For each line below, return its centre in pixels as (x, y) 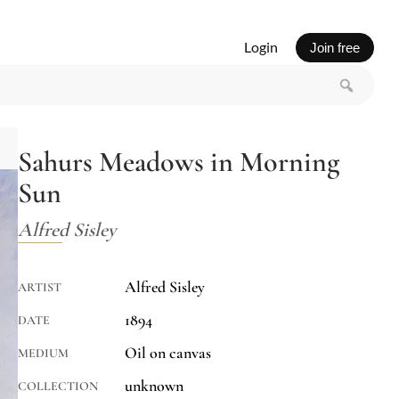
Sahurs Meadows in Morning (179, 162)
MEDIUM (43, 354)
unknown (154, 386)
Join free (334, 47)
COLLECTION (58, 387)
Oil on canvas (168, 353)
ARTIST (40, 288)
